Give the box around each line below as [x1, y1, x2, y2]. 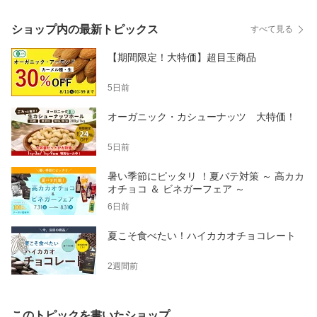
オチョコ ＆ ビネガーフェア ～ [108, 183, 245, 195]
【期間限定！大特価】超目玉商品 [108, 51, 256, 63]
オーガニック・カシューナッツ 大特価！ [108, 110, 296, 122]
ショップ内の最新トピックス [11, 23, 158, 35]
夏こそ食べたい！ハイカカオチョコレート [108, 229, 296, 241]
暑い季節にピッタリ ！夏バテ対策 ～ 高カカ [108, 170, 304, 182]
